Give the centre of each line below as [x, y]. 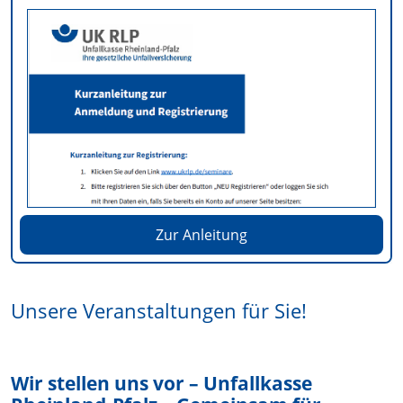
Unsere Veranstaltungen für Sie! [159, 310]
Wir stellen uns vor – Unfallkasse [161, 383]
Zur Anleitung [201, 234]
